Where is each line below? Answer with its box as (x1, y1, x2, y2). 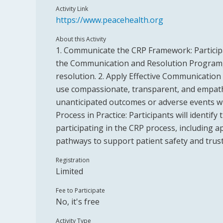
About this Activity (56, 35, 106, 43)
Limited (56, 166, 83, 177)
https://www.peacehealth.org (56, 14, 163, 25)
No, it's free (56, 196, 100, 207)
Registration (56, 156, 90, 164)
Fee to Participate (56, 186, 105, 195)
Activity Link (56, 4, 88, 13)
